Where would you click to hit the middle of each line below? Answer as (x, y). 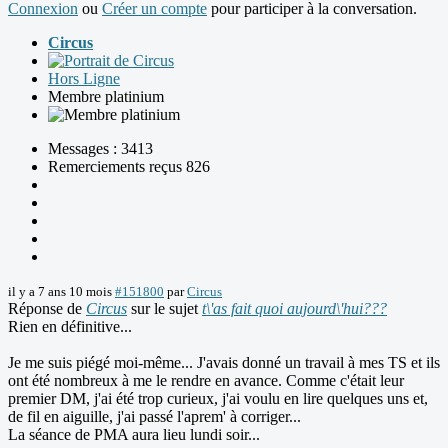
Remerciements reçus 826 (129, 167)
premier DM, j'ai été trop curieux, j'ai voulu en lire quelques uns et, (218, 399)
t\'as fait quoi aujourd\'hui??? (294, 309)
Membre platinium (106, 97)
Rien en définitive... (70, 327)
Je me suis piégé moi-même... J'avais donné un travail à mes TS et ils (224, 363)
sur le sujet (164, 309)
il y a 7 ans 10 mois (60, 292)
